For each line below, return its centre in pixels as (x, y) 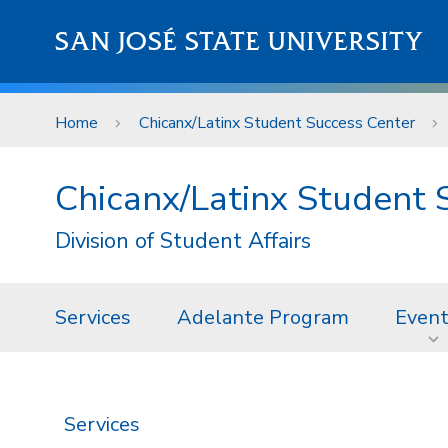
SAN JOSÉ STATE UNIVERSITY (239, 41)
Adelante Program (263, 317)
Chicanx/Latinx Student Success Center (276, 123)
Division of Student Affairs (183, 240)
